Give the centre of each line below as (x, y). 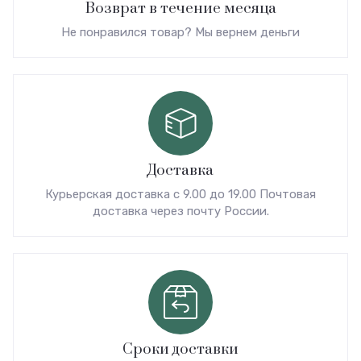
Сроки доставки (180, 349)
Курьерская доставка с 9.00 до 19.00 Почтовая (180, 194)
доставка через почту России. (180, 211)
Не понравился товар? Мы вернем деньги (180, 32)
